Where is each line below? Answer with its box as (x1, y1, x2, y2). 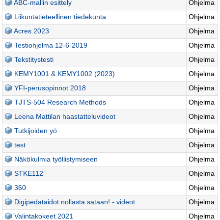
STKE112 (14, 169, 44, 177)
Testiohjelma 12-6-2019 (14, 41, 88, 49)
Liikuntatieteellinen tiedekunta (14, 13, 107, 21)
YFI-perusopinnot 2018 (14, 84, 86, 92)
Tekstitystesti (14, 55, 54, 63)
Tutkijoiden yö (14, 127, 57, 135)
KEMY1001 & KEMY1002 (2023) (14, 70, 115, 78)
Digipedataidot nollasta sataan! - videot (14, 198, 136, 206)
